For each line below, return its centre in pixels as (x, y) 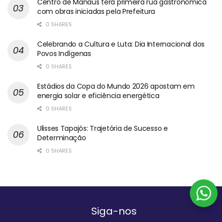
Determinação (62, 138)
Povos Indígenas (64, 54)
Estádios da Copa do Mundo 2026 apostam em (116, 86)
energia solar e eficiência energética (98, 96)
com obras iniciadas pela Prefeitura (96, 12)
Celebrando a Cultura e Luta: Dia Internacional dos (121, 44)
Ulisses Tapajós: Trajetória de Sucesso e (103, 129)
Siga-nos (114, 211)
